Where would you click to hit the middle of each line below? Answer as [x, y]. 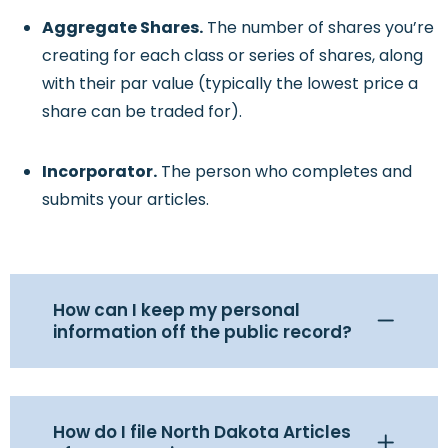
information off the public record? [202, 331]
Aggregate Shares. [122, 27]
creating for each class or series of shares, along [232, 55]
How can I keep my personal [176, 309]
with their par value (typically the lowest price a [230, 83]
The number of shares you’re [318, 27]
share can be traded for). [142, 111]
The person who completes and [284, 171]
